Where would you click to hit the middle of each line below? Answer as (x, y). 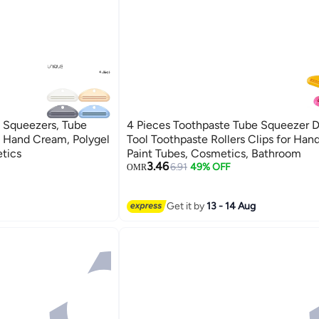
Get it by (186, 206)
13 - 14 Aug (231, 206)
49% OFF (211, 167)
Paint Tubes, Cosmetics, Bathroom (214, 153)
